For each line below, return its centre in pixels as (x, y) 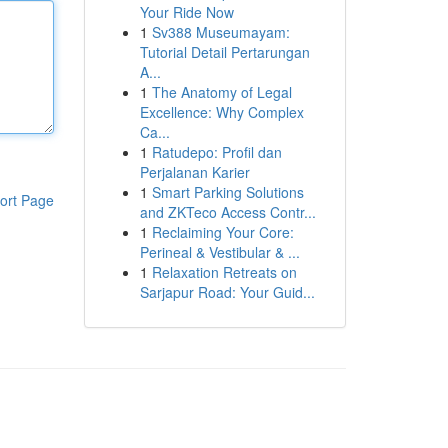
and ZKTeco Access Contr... (227, 212)
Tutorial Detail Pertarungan (224, 52)
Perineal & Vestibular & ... (219, 252)
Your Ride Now (186, 12)
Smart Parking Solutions (227, 192)
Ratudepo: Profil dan (216, 152)
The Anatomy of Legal (221, 92)
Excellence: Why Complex (221, 112)
